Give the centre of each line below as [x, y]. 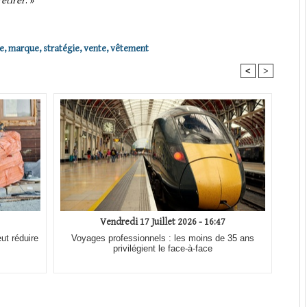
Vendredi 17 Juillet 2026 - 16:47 [163, 222]
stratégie [61, 49]
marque [24, 49]
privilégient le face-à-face [163, 249]
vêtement [130, 49]
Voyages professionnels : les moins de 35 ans [163, 238]
